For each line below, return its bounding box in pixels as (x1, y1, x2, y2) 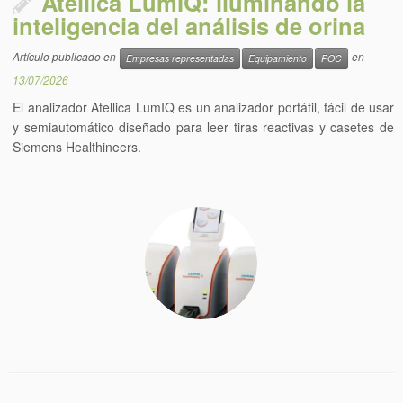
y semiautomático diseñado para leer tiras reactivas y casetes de (13, 118, 394, 136)
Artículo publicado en (13, 49, 120, 65)
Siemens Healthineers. (13, 138, 142, 156)
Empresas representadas (126, 51, 235, 65)
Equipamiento (248, 51, 308, 65)
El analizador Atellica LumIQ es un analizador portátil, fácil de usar (13, 98, 394, 116)
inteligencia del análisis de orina (13, 9, 366, 42)
